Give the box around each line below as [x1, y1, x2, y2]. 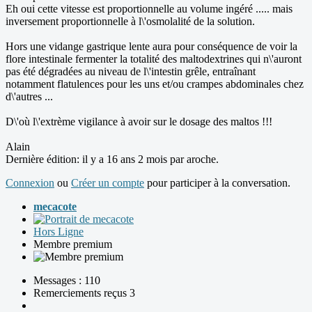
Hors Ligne [33, 226, 84, 238]
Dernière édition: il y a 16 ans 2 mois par [6, 153, 187, 166]
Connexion [6, 177, 54, 189]
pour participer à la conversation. [144, 177, 290, 189]
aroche [187, 153, 216, 166]
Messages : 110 [33, 274, 100, 287]
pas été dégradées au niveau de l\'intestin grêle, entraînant [6, 65, 256, 78]
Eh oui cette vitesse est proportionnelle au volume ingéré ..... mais [6, 3, 292, 15]
